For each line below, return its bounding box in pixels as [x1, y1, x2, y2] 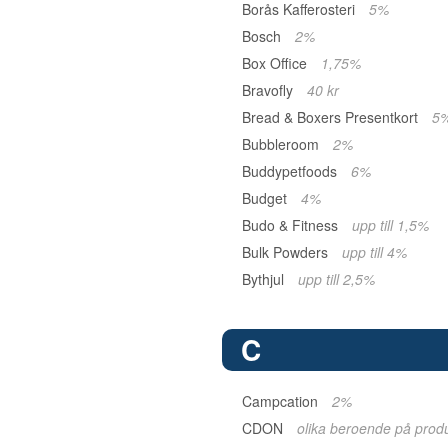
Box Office [242, 53, 311, 73]
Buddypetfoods [242, 161, 341, 181]
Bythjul [242, 269, 288, 289]
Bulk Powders [242, 242, 332, 262]
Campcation [242, 391, 322, 411]
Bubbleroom [242, 134, 323, 154]
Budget [242, 188, 291, 208]
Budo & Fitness [242, 215, 342, 235]
